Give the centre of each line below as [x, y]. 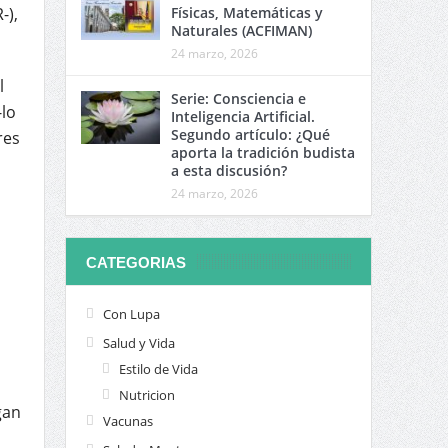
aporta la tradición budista [262, 153]
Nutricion [146, 395]
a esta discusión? [228, 171]
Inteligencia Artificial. [242, 117]
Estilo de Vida [158, 369]
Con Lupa [131, 314]
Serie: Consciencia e [238, 99]
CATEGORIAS [135, 263]
